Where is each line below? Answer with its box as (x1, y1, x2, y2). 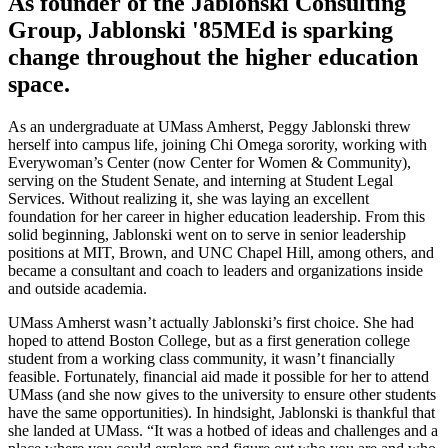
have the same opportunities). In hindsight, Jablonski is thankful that (8, 403, 435, 421)
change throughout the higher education (8, 43, 418, 70)
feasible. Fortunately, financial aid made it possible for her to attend (8, 367, 429, 385)
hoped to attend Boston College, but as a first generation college (8, 331, 410, 349)
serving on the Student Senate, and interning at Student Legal (8, 171, 393, 189)
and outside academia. (8, 279, 151, 297)
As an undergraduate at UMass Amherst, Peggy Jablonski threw (8, 117, 411, 135)
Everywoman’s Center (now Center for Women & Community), (8, 153, 411, 171)
